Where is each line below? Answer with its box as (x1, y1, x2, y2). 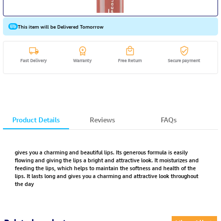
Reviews (89, 114, 115, 124)
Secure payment (168, 57, 201, 64)
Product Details (12, 114, 60, 124)
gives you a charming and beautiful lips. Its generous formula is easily (14, 147, 188, 156)
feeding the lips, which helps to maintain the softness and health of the (14, 163, 196, 172)
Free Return (118, 57, 142, 64)
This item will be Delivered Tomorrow (17, 22, 104, 31)
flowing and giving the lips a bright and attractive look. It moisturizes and (14, 155, 199, 164)
